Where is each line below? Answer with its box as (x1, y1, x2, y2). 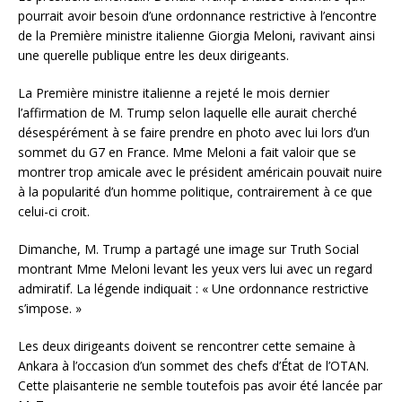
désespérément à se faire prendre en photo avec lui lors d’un (18, 124, 370, 142)
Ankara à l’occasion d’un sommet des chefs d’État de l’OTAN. (18, 357, 369, 375)
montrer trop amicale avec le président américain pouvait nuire (18, 163, 382, 181)
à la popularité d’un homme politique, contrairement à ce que (18, 183, 372, 201)
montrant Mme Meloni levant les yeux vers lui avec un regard (18, 260, 372, 278)
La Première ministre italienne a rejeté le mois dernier (18, 84, 329, 102)
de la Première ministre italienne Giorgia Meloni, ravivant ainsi (18, 27, 375, 45)
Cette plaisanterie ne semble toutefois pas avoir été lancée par (18, 377, 382, 395)
